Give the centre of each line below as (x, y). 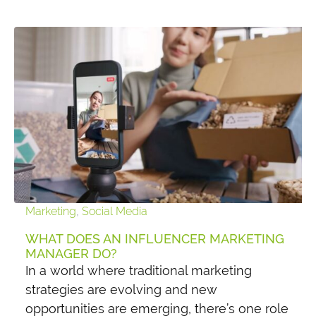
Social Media (115, 211)
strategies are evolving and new (121, 290)
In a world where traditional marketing (139, 271)
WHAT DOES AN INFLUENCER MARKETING (155, 239)
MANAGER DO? (71, 254)
